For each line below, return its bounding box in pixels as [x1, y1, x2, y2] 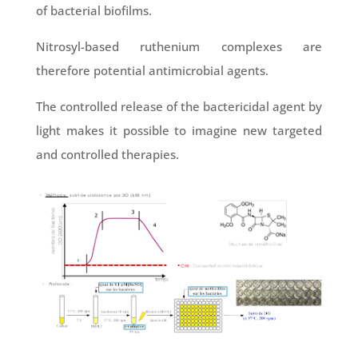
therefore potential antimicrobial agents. [35, 62, 268, 79]
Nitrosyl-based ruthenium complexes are [35, 38, 323, 55]
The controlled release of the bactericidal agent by [35, 98, 323, 115]
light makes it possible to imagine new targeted [35, 122, 323, 139]
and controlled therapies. [35, 146, 179, 163]
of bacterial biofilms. [35, 2, 152, 19]
